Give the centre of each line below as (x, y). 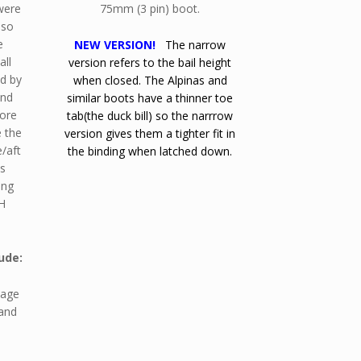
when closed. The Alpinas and (150, 81)
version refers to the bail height (150, 63)
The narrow (196, 45)
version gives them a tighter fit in (150, 134)
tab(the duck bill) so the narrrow (150, 116)
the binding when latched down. (150, 151)
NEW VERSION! (120, 45)
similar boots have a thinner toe (150, 98)
